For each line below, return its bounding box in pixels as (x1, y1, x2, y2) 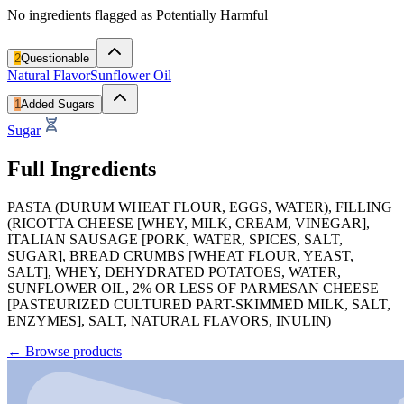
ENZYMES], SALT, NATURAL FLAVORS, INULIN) (7, 312, 331, 328)
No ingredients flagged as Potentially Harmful (7, 6, 268, 23)
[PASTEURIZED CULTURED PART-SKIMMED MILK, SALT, (7, 296, 390, 312)
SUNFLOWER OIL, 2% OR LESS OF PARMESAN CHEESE (7, 280, 379, 296)
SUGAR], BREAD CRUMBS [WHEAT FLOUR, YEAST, (7, 247, 353, 263)
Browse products (25, 343, 122, 359)
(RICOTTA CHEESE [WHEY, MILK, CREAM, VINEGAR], (7, 215, 370, 231)
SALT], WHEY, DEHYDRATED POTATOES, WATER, (7, 263, 341, 280)
